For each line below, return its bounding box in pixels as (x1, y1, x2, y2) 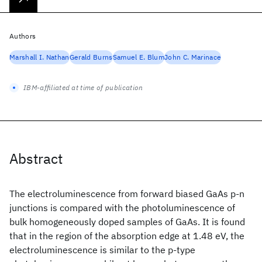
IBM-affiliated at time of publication (23, 83, 143, 92)
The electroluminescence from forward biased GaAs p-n (9, 188, 244, 199)
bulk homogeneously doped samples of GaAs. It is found (9, 216, 245, 227)
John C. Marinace (164, 53, 222, 61)
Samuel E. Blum (112, 53, 165, 61)
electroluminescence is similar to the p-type (9, 244, 195, 256)
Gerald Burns (69, 53, 113, 61)
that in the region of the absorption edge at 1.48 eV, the (9, 230, 244, 242)
